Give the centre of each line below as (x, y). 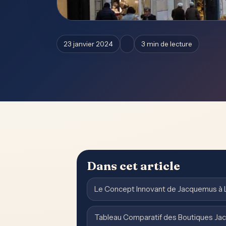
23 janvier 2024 (88, 44)
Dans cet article (133, 166)
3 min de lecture (167, 44)
